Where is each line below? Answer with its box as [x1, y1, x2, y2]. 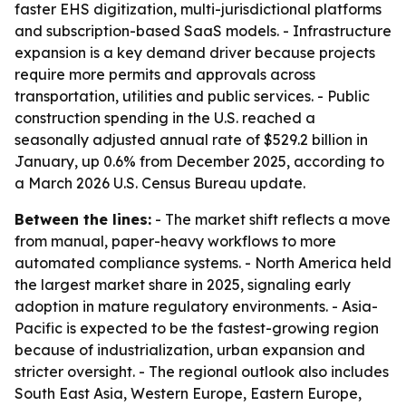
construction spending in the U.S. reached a [14, 109, 315, 127]
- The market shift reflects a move [151, 210, 391, 228]
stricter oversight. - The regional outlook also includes [14, 362, 389, 381]
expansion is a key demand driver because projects [14, 43, 375, 62]
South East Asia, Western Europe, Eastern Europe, [14, 384, 362, 402]
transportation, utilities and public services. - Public [14, 87, 370, 105]
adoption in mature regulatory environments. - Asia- [14, 297, 378, 315]
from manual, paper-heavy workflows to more [14, 232, 336, 250]
